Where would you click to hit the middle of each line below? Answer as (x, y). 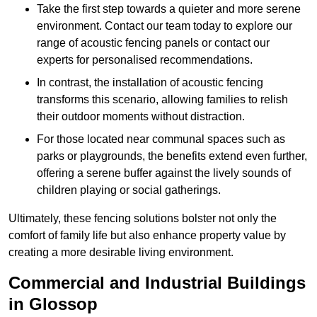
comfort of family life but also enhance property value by (147, 236)
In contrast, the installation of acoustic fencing (150, 83)
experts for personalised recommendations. (145, 60)
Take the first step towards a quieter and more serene (169, 9)
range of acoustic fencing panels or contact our (153, 43)
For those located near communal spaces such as (161, 139)
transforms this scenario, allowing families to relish (162, 100)
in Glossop (53, 304)
